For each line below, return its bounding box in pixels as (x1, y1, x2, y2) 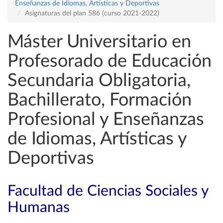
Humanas (7, 200, 70, 215)
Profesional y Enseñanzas (7, 111, 204, 128)
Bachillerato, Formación (7, 91, 192, 109)
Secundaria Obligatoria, (7, 72, 191, 90)
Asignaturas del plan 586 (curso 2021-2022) (25, 10, 159, 17)
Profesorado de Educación (7, 52, 212, 70)
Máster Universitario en (7, 33, 191, 51)
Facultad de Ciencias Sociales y (7, 184, 208, 199)
